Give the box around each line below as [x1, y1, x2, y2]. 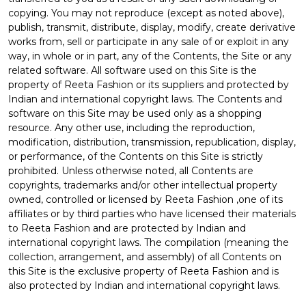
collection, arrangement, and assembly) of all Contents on [8, 250, 281, 263]
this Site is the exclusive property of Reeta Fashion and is [8, 264, 279, 277]
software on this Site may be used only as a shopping [8, 107, 262, 120]
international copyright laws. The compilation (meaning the [8, 236, 289, 249]
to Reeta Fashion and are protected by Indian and [8, 221, 246, 234]
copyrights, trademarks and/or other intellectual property [8, 178, 277, 191]
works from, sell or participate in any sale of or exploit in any [8, 35, 289, 48]
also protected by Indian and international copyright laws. [8, 279, 280, 292]
